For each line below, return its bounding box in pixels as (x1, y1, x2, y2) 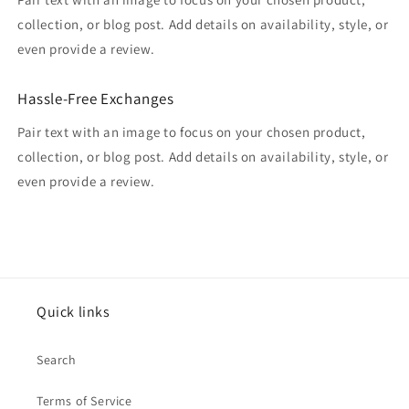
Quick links (37, 302, 110, 322)
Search (37, 351, 77, 369)
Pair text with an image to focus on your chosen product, (17, 123, 366, 142)
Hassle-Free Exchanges (17, 89, 174, 110)
